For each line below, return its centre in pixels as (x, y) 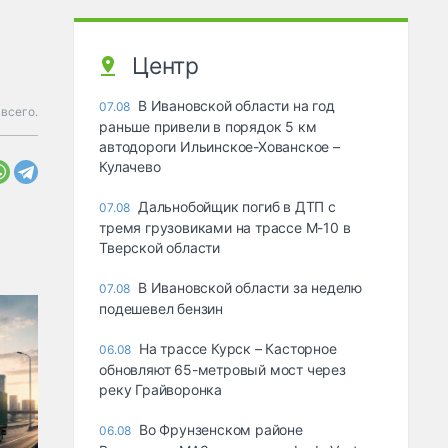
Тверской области (160, 248)
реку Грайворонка (161, 390)
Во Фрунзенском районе (221, 430)
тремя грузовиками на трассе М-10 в (225, 228)
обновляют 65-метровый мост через (222, 370)
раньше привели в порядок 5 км (208, 127)
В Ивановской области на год (236, 106)
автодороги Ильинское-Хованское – (219, 147)
